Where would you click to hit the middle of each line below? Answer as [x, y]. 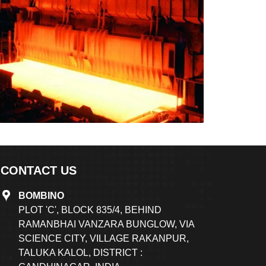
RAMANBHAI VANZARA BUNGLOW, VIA [107, 224]
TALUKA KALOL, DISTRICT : [80, 253]
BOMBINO [41, 196]
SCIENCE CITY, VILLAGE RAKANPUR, [104, 239]
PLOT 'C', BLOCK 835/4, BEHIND [90, 210]
